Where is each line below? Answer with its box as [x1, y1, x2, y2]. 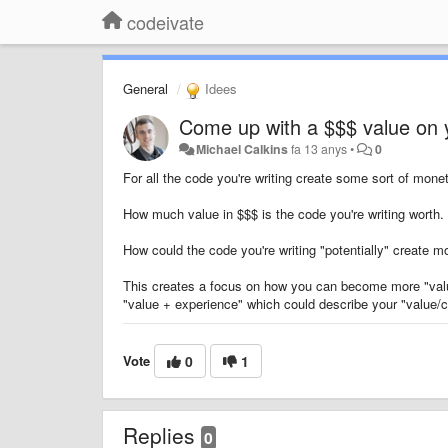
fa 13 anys [291, 139, 348, 158]
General [123, 79, 168, 98]
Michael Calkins [196, 139, 289, 158]
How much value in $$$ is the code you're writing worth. [123, 203, 444, 223]
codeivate [127, 9, 204, 35]
